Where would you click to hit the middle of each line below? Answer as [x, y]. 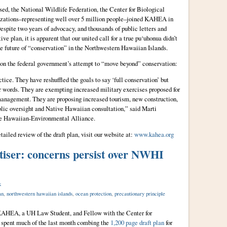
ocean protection [93, 193]
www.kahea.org [154, 135]
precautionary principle [140, 193]
